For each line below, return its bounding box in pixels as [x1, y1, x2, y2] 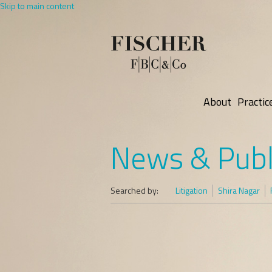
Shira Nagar [218, 184, 260, 197]
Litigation [175, 184, 208, 197]
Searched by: [110, 184, 158, 197]
